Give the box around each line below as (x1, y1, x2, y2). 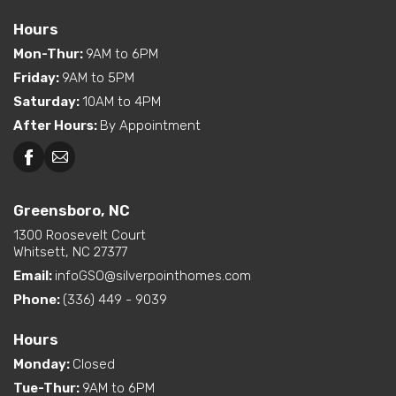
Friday (13, 70, 56, 87)
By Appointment (100, 118, 201, 134)
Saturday (13, 94, 76, 110)
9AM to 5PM (62, 70, 134, 87)
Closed (72, 356, 115, 373)
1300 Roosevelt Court (13, 227, 146, 244)
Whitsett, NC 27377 (13, 244, 127, 261)
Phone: (13, 292, 63, 308)
